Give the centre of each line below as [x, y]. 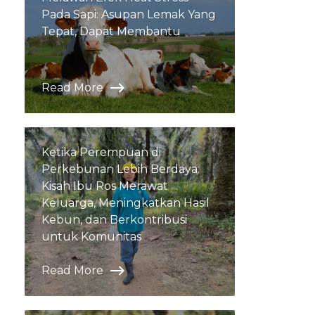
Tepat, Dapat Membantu [111, 31]
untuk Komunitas [91, 236]
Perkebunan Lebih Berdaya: [121, 169]
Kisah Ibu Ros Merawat [105, 186]
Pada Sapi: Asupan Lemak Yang [129, 14]
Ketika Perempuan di [101, 152]
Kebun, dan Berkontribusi [114, 219]
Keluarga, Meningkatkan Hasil [126, 202]
